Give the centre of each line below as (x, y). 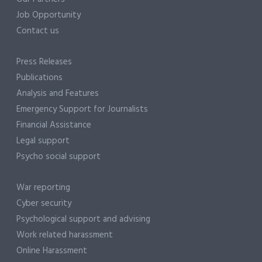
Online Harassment (52, 251)
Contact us (38, 31)
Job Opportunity (49, 15)
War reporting (43, 188)
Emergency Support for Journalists (82, 110)
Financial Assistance (54, 125)
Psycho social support (58, 157)
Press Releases (44, 62)
